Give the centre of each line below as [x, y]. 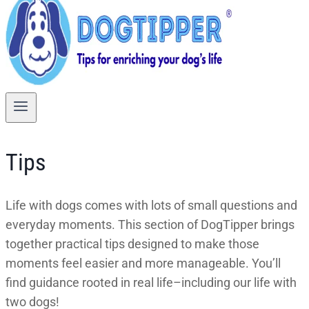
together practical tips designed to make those [132, 243]
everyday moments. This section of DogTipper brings [150, 224]
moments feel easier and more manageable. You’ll [143, 263]
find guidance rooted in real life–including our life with [151, 282]
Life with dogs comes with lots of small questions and [151, 205]
